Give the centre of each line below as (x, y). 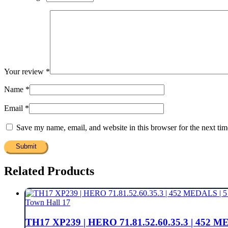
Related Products (49, 171)
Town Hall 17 (48, 203)
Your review (25, 71)
